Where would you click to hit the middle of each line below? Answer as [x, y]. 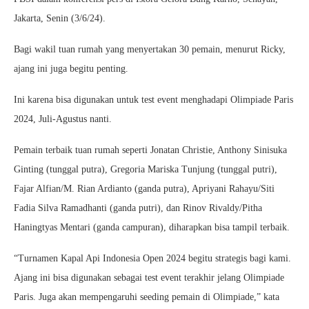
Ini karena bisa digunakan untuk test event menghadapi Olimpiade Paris [153, 99]
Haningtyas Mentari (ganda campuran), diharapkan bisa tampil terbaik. [152, 227]
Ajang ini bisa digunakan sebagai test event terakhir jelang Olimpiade [149, 277]
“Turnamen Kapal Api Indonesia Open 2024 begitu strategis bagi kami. [152, 258]
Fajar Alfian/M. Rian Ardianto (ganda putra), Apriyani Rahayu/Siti [144, 188]
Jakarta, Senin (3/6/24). [60, 18]
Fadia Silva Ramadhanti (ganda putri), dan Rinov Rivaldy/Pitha [138, 208]
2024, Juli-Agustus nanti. [63, 119]
